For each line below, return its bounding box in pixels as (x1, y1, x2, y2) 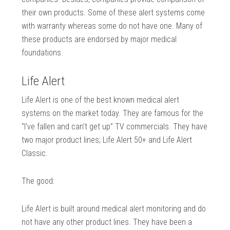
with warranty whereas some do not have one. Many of (22, 21, 203, 31)
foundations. (22, 48, 64, 58)
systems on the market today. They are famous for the (22, 108, 204, 119)
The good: (22, 176, 55, 186)
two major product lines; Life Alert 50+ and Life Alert (22, 135, 193, 145)
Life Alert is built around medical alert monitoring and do (22, 204, 206, 214)
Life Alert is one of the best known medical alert (22, 95, 180, 105)
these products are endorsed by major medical (22, 34, 177, 45)
